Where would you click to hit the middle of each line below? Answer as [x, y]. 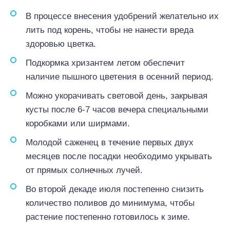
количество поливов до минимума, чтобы [110, 203]
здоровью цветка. [61, 44]
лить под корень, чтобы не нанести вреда [110, 30]
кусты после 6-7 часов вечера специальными [117, 110]
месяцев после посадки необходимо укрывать [119, 156]
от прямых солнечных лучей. [84, 170]
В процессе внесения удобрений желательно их [122, 16]
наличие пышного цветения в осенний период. [120, 77]
